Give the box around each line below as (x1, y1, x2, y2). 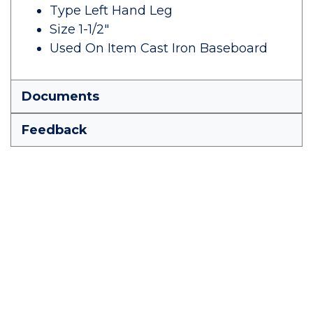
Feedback (22, 122, 87, 138)
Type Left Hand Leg (50, 3, 173, 18)
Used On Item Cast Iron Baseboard (50, 41, 268, 56)
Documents (22, 89, 99, 104)
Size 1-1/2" (50, 22, 109, 37)
